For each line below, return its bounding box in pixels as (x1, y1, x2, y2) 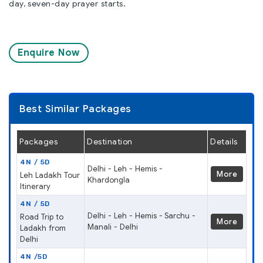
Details (210, 136, 238, 147)
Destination (87, 136, 133, 147)
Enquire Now (18, 46, 80, 59)
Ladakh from (20, 222, 66, 233)
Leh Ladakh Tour (20, 170, 80, 180)
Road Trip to (20, 211, 63, 222)
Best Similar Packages (19, 102, 131, 115)
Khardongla (87, 174, 130, 185)
